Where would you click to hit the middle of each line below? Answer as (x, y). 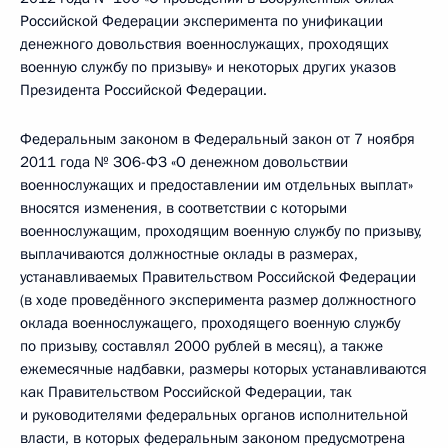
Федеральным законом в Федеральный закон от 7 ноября (217, 139)
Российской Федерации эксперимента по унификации (201, 21)
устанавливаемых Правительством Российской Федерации (218, 277)
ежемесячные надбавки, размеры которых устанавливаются (223, 369)
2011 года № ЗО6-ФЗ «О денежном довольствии (184, 162)
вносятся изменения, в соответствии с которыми (183, 208)
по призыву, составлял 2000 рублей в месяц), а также (201, 346)
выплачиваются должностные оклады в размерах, (189, 254)
